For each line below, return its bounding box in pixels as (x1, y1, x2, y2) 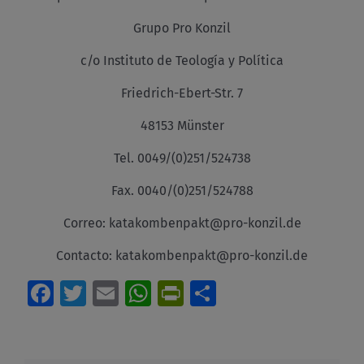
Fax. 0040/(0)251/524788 (110, 182, 253, 198)
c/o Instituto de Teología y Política (80, 52, 284, 68)
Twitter (86, 277, 168, 309)
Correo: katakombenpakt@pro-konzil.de (63, 214, 301, 231)
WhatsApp (151, 277, 269, 309)
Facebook (54, 277, 163, 309)
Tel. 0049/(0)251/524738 (113, 149, 251, 166)
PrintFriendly (184, 277, 335, 309)
